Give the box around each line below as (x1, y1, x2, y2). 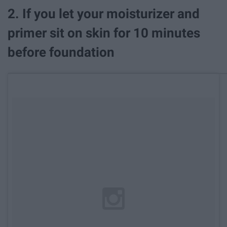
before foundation (8, 45, 115, 60)
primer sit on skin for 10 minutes (8, 25, 200, 41)
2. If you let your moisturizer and (8, 6, 200, 22)
